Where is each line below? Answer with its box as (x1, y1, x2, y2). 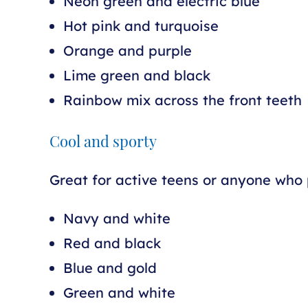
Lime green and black (63, 67, 210, 84)
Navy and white (63, 210, 170, 227)
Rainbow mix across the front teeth (63, 91, 302, 109)
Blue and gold (63, 259, 157, 276)
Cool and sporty (49, 135, 157, 151)
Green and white (63, 284, 175, 301)
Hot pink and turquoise (63, 17, 219, 34)
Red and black (63, 234, 161, 252)
